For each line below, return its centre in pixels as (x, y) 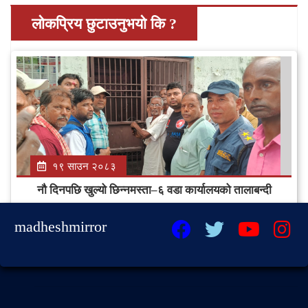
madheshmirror (60, 227)
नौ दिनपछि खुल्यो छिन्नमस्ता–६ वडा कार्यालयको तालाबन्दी (154, 190)
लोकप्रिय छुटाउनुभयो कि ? (104, 24)
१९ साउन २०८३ (84, 167)
